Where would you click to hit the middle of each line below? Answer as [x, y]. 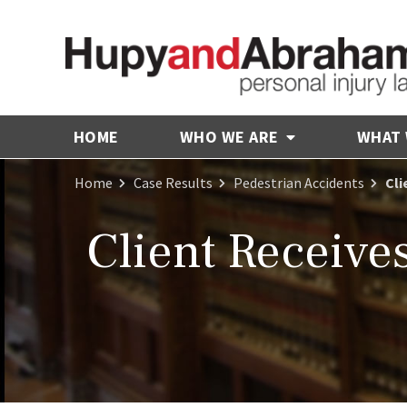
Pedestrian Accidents [299, 182]
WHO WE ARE [231, 136]
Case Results [173, 182]
